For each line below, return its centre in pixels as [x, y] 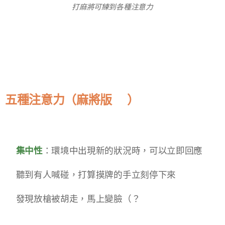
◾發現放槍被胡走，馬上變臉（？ [73, 199]
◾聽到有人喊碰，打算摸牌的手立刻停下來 [90, 175]
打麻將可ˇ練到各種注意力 [113, 7]
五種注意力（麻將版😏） [72, 100]
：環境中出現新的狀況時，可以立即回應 [122, 151]
